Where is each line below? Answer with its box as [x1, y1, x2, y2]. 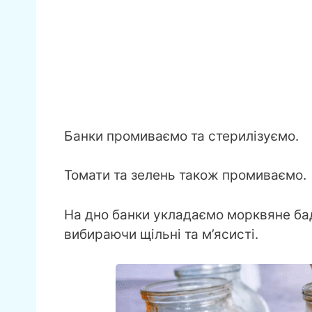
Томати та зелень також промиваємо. [64, 167, 306, 184]
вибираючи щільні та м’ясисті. [64, 226, 258, 242]
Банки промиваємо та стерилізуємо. [64, 127, 299, 144]
